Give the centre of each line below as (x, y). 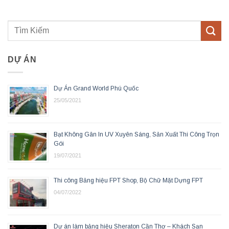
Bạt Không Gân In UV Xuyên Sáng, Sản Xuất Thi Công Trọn (136, 134)
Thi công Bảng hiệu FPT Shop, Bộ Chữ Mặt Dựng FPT (128, 180)
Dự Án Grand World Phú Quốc (96, 88)
